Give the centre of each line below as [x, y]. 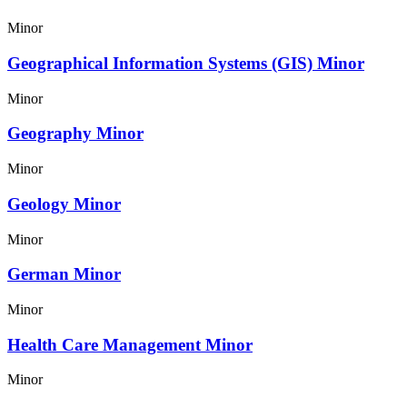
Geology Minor [64, 203]
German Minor [64, 274]
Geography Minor [75, 134]
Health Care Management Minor [130, 344]
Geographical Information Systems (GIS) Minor [186, 63]
